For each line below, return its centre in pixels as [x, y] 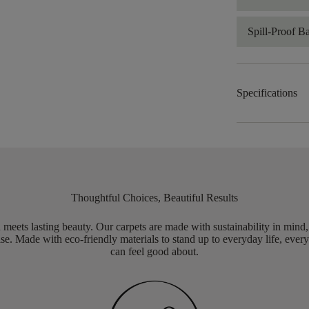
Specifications [267, 93]
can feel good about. [154, 251]
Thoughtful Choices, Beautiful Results [154, 198]
